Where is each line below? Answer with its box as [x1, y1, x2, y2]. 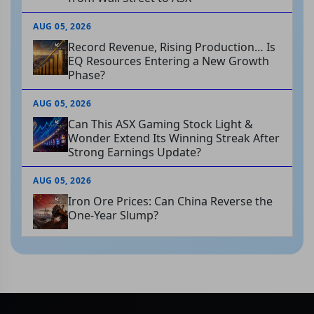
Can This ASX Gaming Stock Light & [68, 116, 253, 132]
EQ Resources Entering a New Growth [68, 53, 269, 69]
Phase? [68, 67, 105, 83]
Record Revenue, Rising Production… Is [68, 39, 275, 55]
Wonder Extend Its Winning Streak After [68, 130, 280, 146]
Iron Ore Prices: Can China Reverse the [68, 193, 273, 210]
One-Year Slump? [68, 207, 158, 224]
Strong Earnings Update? [68, 144, 201, 161]
